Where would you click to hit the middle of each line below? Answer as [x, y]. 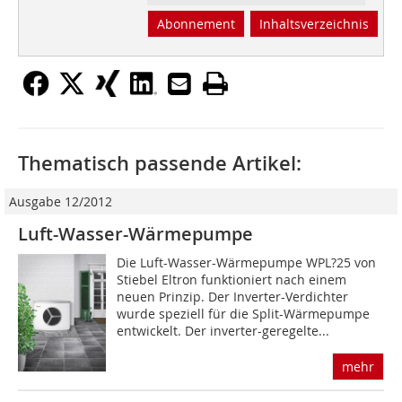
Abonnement [196, 24]
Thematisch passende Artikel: [160, 164]
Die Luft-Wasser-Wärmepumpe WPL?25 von [247, 263]
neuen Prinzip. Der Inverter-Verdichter [233, 297]
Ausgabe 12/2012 [61, 202]
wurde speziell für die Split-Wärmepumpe [244, 314]
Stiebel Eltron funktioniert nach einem [232, 280]
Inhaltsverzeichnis [314, 24]
